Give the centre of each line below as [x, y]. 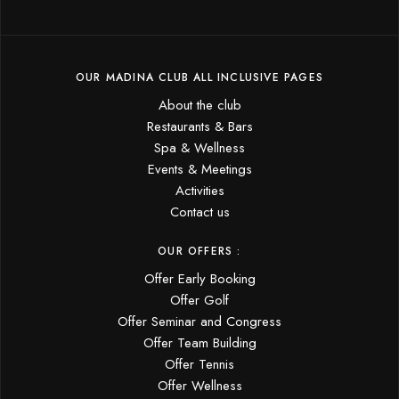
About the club [199, 105]
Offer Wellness [199, 385]
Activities [199, 190]
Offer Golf [199, 300]
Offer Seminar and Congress [199, 321]
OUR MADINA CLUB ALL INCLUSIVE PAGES [199, 77]
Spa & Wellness [199, 147]
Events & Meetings [199, 169]
